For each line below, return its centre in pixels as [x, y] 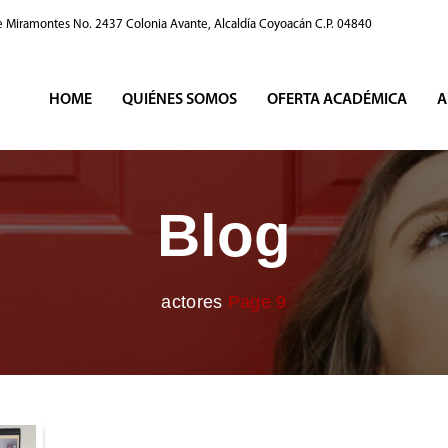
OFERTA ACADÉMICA [337, 100]
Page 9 [257, 302]
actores [192, 302]
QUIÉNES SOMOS [180, 100]
